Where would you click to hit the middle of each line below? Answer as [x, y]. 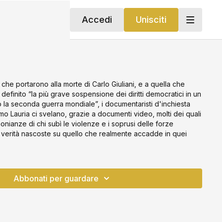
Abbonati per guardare [56, 178]
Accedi [97, 19]
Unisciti [151, 19]
